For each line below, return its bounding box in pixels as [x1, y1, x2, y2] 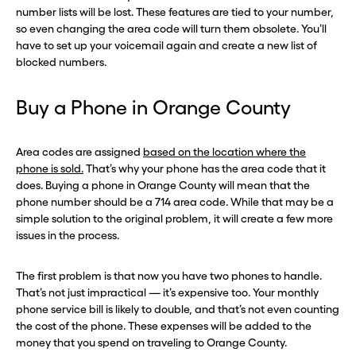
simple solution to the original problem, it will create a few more [16, 212, 333, 225]
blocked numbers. [16, 56, 106, 68]
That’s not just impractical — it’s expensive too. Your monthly [16, 286, 319, 299]
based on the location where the [143, 145, 306, 158]
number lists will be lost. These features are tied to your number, [16, 6, 334, 18]
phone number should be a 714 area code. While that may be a [16, 195, 334, 208]
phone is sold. [16, 162, 83, 175]
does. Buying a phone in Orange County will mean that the [16, 179, 310, 192]
